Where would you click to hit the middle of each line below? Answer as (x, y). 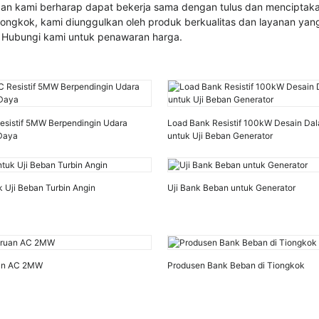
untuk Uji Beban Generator (220, 135)
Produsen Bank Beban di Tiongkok (236, 266)
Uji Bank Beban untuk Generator (231, 188)
